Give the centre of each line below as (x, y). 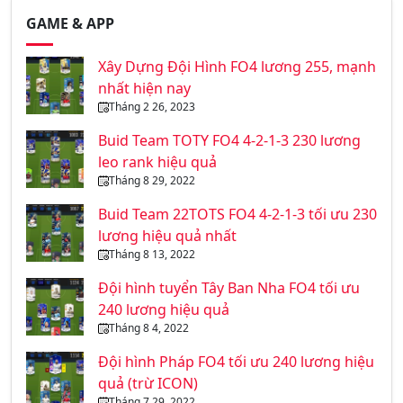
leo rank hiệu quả (157, 162)
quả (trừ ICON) (148, 384)
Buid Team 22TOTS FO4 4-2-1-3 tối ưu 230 (237, 215)
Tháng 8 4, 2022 (149, 328)
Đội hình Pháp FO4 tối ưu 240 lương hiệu (236, 362)
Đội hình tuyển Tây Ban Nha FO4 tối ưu (229, 288)
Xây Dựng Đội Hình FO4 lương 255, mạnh (237, 67)
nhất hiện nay (144, 89)
